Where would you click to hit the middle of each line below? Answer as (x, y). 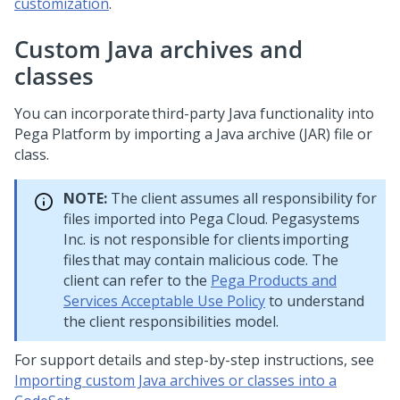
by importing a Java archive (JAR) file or (242, 134)
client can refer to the (137, 280)
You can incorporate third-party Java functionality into (194, 113)
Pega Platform (62, 134)
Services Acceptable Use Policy (164, 301)
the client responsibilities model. (171, 321)
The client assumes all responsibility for (242, 198)
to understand (315, 301)
